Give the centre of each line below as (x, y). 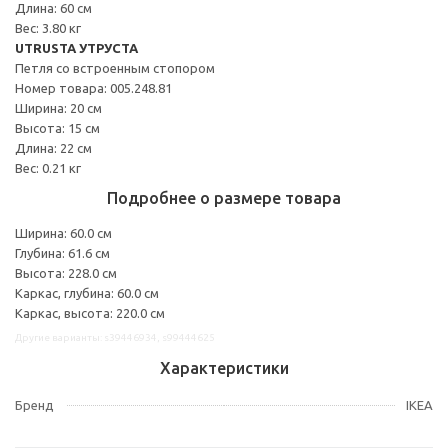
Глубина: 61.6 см (62, 252)
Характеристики (224, 367)
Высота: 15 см (57, 127)
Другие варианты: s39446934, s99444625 (115, 337)
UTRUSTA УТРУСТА (76, 47)
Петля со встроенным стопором (115, 67)
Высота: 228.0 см (66, 272)
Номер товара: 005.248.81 (93, 87)
